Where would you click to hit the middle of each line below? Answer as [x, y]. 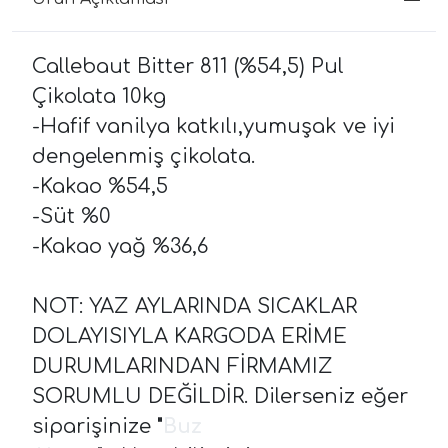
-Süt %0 [71, 216]
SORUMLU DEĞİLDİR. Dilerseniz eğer [220, 396]
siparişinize [94, 426]
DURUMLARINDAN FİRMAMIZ [182, 366]
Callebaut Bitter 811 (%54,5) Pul [188, 66]
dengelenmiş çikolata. [143, 156]
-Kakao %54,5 [100, 186]
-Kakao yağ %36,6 [120, 246]
